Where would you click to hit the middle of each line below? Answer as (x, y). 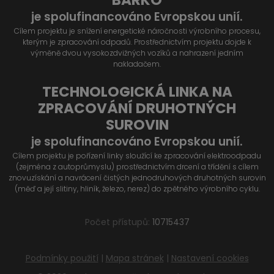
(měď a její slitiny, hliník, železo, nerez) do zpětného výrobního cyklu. (137, 189)
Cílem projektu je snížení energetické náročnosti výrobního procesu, (137, 31)
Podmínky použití (62, 258)
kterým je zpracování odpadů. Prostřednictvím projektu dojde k (137, 42)
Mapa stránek (135, 258)
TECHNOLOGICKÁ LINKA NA (137, 92)
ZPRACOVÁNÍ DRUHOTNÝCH (137, 109)
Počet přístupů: (118, 222)
